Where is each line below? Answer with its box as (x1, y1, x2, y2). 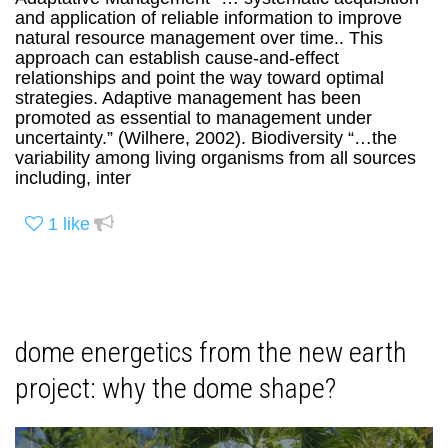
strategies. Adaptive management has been (15, 87, 361, 108)
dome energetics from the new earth (15, 336, 407, 370)
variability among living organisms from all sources (15, 147, 416, 168)
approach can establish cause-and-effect (15, 47, 339, 68)
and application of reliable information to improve (15, 7, 402, 28)
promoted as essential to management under (15, 107, 372, 128)
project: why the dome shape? (15, 372, 336, 406)
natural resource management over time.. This (15, 27, 383, 48)
